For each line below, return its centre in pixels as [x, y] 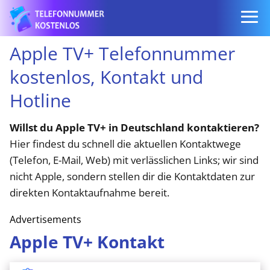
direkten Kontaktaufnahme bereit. [89, 193]
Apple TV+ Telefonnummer [122, 53]
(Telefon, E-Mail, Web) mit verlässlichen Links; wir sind [134, 160]
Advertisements [46, 219]
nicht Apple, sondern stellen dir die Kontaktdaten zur [132, 176]
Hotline [40, 100]
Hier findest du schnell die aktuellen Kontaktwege [125, 144]
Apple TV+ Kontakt [87, 242]
